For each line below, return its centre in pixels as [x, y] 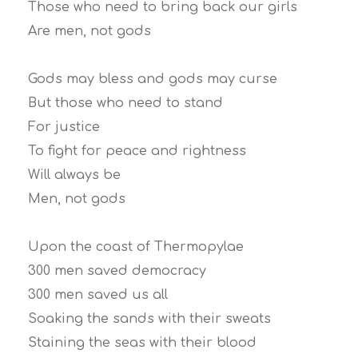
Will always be [74, 175]
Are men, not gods [89, 31]
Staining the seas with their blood [142, 342]
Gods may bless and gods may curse [153, 79]
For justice [64, 127]
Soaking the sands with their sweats [149, 318]
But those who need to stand [125, 103]
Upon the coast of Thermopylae [136, 247]
